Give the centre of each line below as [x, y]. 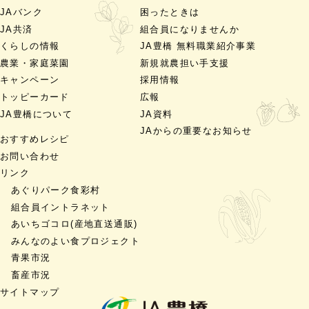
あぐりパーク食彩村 [56, 190]
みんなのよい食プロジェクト [75, 241]
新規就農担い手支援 [185, 63]
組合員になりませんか [190, 29]
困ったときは [170, 13]
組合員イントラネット [60, 207]
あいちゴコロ [41, 225]
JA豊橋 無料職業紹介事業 [198, 47]
